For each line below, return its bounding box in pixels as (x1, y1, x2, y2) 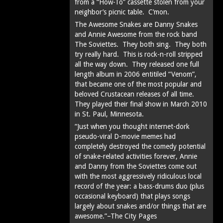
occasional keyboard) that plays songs (75, 192, 190, 200)
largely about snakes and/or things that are (75, 202, 206, 210)
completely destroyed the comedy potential (75, 142, 206, 150)
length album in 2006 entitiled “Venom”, (75, 70, 197, 78)
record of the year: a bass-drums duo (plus (75, 182, 204, 190)
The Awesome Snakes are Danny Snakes (75, 20, 198, 28)
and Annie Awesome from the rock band (75, 30, 197, 38)
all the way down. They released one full (75, 60, 199, 68)
